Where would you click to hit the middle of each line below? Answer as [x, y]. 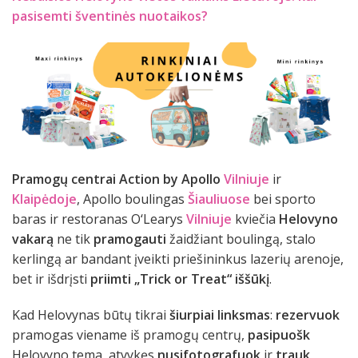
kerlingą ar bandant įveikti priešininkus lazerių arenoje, [178, 259]
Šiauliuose [219, 199]
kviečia [257, 219]
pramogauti [130, 239]
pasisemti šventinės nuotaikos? [110, 16]
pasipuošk [279, 335]
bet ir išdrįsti [51, 279]
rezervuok [308, 315]
